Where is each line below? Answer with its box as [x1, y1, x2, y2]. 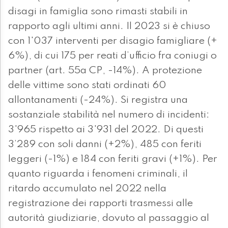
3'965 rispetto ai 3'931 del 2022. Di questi [8, 125, 204, 135]
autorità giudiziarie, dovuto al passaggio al [8, 213, 209, 224]
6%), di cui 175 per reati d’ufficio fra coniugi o [8, 51, 217, 62]
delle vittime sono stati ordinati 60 [8, 80, 166, 91]
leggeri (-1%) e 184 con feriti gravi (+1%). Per [8, 154, 217, 165]
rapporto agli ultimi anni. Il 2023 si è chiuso [8, 21, 210, 32]
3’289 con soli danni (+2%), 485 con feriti [8, 139, 202, 150]
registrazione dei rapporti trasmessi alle [8, 198, 193, 209]
